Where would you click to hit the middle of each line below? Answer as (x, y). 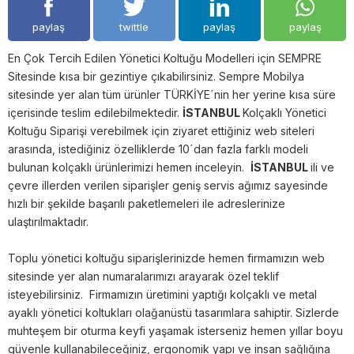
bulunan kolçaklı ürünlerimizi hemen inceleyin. (129, 168)
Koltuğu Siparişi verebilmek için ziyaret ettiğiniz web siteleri (161, 131)
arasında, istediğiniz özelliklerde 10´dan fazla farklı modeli (158, 149)
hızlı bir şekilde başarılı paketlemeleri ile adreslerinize (147, 204)
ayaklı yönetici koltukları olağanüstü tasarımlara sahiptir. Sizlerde (173, 313)
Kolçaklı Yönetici (284, 113)
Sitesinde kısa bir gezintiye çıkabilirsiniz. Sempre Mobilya (156, 77)
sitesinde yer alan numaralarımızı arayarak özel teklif (143, 277)
